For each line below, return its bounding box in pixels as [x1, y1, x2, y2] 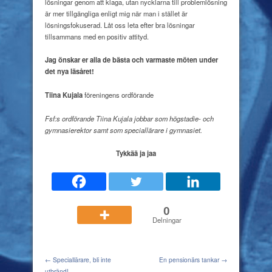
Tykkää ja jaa [116, 148, 156, 158]
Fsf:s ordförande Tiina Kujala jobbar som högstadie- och [45, 113, 214, 123]
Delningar [152, 215, 182, 225]
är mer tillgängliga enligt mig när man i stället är [45, 8, 188, 18]
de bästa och [103, 55, 144, 65]
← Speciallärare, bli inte [45, 255, 111, 265]
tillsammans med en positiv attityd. [45, 31, 149, 41]
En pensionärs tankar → [159, 255, 227, 265]
